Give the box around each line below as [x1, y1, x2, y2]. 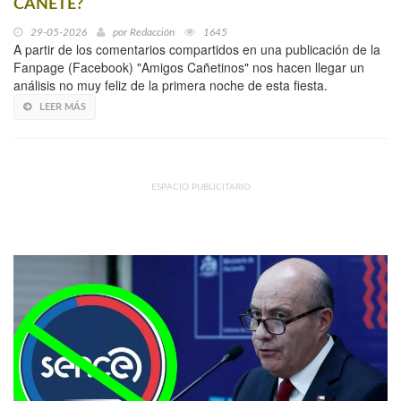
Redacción [130, 26, 175, 38]
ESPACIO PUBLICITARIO [150, 182, 251, 192]
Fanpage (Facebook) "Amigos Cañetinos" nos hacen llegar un [13, 57, 364, 76]
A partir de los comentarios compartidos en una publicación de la [13, 39, 380, 58]
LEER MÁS [39, 101, 86, 112]
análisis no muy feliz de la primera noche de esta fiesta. [13, 75, 328, 94]
